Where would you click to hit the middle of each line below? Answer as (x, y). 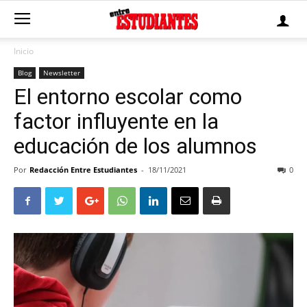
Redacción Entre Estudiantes (83, 170)
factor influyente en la (116, 121)
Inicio (24, 51)
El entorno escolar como (128, 97)
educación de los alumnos (135, 146)
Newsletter (62, 73)
